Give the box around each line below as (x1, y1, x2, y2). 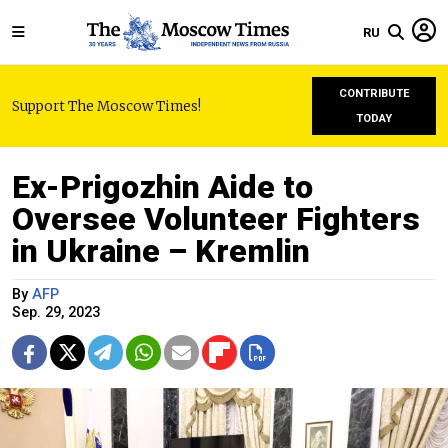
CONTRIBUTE (338, 87, 410, 100)
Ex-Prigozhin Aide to (12, 168, 313, 206)
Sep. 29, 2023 (12, 304, 100, 321)
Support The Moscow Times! (12, 97, 201, 115)
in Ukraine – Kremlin (12, 232, 310, 270)
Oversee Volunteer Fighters (12, 200, 420, 238)
